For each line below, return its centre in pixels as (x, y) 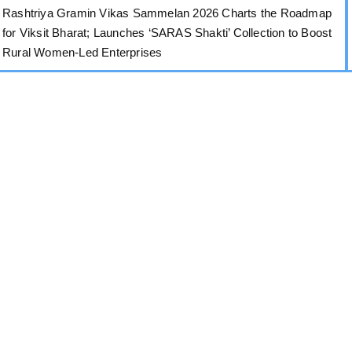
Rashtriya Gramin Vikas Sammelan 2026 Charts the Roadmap (167, 13)
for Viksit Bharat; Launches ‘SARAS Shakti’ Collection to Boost (167, 32)
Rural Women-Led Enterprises (82, 52)
